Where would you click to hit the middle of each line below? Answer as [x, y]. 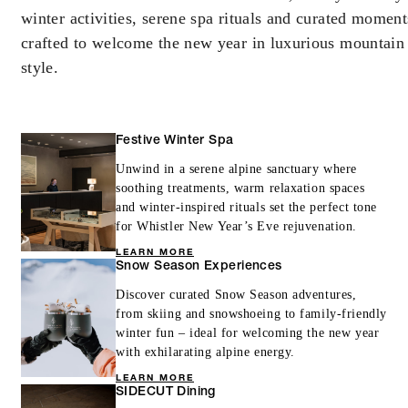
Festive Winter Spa [175, 141]
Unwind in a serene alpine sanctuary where [236, 168]
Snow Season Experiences [199, 266]
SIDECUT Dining [166, 392]
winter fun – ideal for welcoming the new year [248, 332]
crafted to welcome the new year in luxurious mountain [213, 42]
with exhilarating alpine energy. [205, 352]
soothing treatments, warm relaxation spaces [240, 188]
